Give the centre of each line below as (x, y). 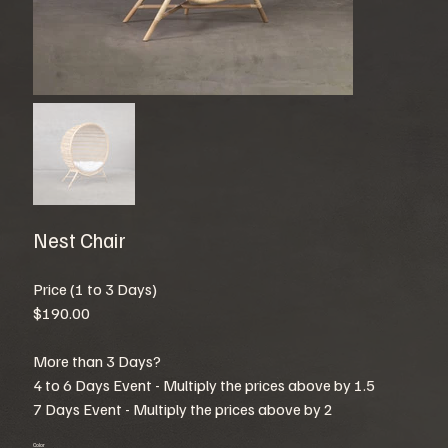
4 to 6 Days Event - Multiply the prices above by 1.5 (203, 384)
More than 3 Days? (96, 360)
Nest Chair (79, 239)
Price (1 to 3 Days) (94, 288)
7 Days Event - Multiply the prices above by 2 (182, 408)
